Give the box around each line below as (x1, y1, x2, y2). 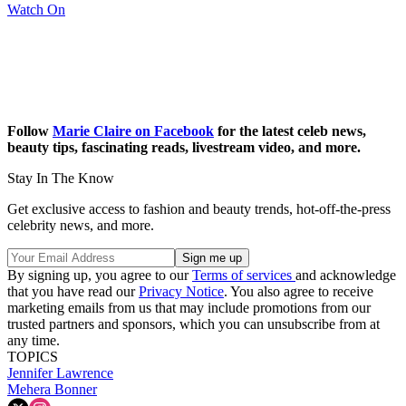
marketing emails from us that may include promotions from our (7, 299, 371, 315)
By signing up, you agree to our (7, 266, 192, 283)
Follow (7, 122, 53, 139)
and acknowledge (295, 266, 396, 283)
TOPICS (7, 348, 58, 364)
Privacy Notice (139, 283, 224, 299)
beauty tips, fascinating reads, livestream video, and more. (7, 139, 361, 155)
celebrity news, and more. (7, 217, 154, 233)
